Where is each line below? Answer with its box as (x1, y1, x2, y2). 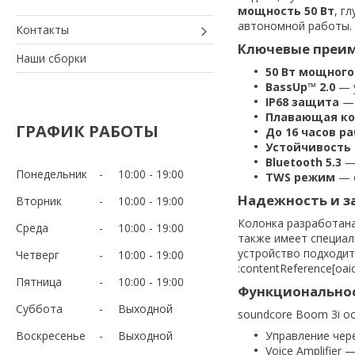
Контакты (16, 21, 69, 37)
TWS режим (265, 169, 335, 185)
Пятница (16, 273, 62, 289)
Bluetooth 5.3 (265, 154, 342, 170)
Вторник (16, 193, 62, 208)
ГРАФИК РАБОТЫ (16, 120, 158, 142)
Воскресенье (16, 327, 86, 343)
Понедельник (16, 166, 87, 181)
